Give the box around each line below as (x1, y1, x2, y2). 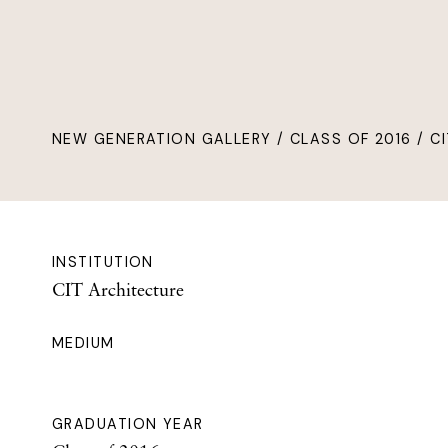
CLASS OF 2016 (290, 130, 412, 149)
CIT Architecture (52, 278, 184, 301)
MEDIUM (52, 334, 115, 353)
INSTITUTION (52, 253, 154, 272)
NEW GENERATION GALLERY (52, 130, 272, 149)
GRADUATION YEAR (52, 415, 204, 434)
